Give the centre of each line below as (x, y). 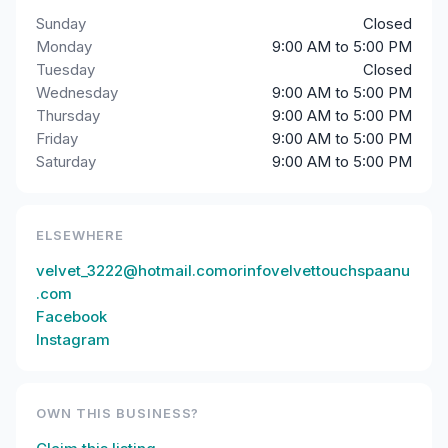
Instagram (73, 339)
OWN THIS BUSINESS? (118, 413)
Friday (57, 138)
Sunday (61, 23)
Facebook (71, 316)
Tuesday (65, 69)
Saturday (66, 161)
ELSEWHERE (80, 235)
